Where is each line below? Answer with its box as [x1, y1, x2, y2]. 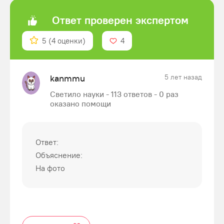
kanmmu [49, 72, 85, 84]
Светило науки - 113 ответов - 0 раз [49, 89, 178, 99]
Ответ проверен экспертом [52, 13, 188, 27]
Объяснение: [35, 150, 82, 160]
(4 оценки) [48, 36, 85, 45]
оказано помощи [49, 98, 111, 108]
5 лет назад [164, 72, 202, 81]
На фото [35, 163, 65, 173]
